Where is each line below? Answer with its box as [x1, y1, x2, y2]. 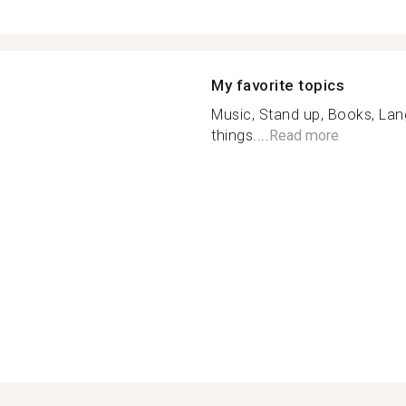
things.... [211, 127, 269, 144]
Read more [269, 127, 339, 144]
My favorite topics [211, 76, 344, 94]
